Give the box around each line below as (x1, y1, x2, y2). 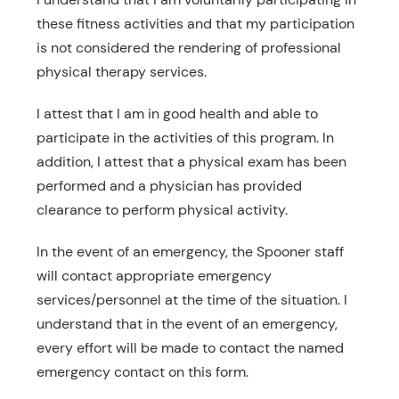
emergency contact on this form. (36, 362, 248, 381)
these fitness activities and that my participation (36, 14, 354, 33)
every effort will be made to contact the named (36, 338, 344, 357)
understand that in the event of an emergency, (36, 314, 338, 333)
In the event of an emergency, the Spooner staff (36, 242, 344, 261)
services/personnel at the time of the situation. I (36, 290, 347, 309)
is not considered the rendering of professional (36, 38, 341, 57)
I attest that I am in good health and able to (36, 104, 318, 123)
